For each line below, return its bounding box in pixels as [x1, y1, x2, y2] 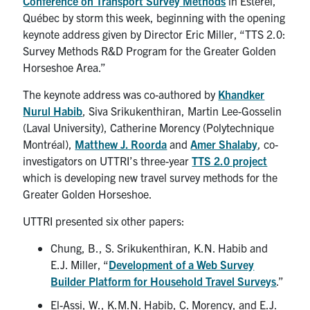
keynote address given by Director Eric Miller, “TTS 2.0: [23, 26, 286, 41]
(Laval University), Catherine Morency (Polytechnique [23, 120, 275, 134]
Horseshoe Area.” [23, 60, 107, 74]
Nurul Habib [23, 103, 83, 118]
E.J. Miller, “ [51, 257, 109, 271]
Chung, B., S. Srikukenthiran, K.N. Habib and [51, 240, 268, 255]
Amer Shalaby [190, 136, 258, 151]
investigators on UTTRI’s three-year [23, 153, 192, 167]
